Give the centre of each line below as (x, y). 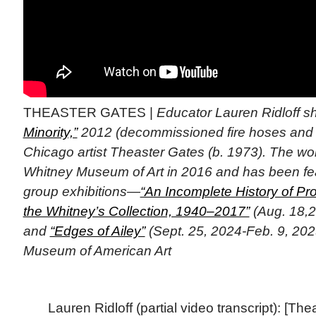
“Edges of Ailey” (97, 231)
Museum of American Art (97, 250)
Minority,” (50, 132)
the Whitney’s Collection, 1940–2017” (136, 211)
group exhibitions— (81, 191)
